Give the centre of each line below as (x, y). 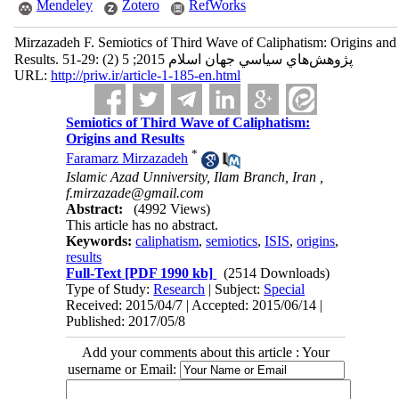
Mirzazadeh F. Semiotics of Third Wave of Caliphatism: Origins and (205, 42)
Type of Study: (110, 289)
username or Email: (123, 369)
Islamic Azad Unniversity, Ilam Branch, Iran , (195, 176)
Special (285, 289)
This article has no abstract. (142, 224)
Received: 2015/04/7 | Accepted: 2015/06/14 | (195, 305)
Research (179, 289)
